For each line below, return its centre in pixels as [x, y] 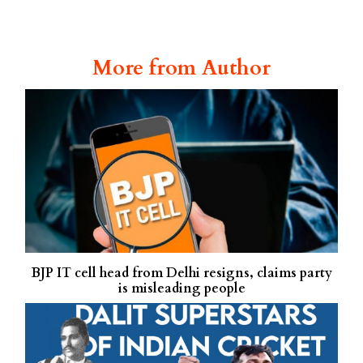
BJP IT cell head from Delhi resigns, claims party [181, 273]
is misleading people [181, 288]
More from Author [181, 68]
